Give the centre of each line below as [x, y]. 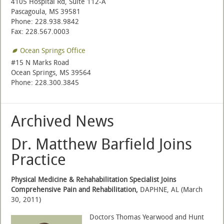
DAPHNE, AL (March [171, 190]
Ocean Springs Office [53, 51]
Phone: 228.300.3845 [45, 83]
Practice [38, 160]
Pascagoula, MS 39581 [46, 12]
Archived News [62, 121]
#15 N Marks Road [40, 63]
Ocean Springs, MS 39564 [51, 73]
